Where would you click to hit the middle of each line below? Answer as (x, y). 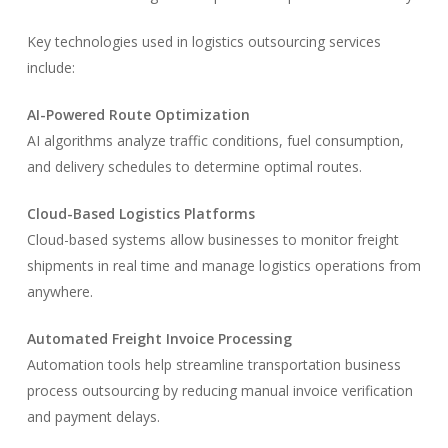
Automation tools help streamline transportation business (213, 364)
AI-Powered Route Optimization (138, 114)
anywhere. (59, 291)
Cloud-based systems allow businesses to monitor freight (212, 239)
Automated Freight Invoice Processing (159, 338)
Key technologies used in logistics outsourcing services (203, 41)
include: (50, 67)
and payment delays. (93, 416)
